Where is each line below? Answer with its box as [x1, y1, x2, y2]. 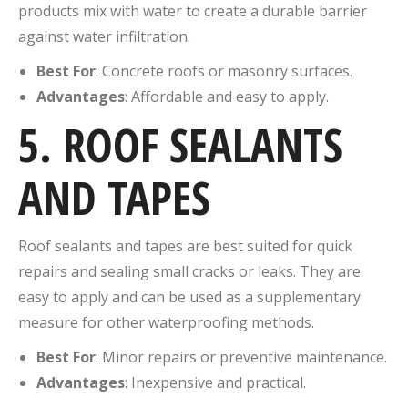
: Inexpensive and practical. [125, 372, 306, 393]
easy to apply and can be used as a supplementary [18, 286, 361, 307]
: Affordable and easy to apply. [125, 86, 329, 107]
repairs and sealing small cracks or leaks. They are [18, 260, 361, 281]
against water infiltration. [18, 25, 190, 46]
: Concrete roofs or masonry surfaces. [96, 60, 352, 81]
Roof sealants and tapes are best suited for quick [18, 235, 352, 256]
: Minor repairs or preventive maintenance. [96, 346, 387, 367]
